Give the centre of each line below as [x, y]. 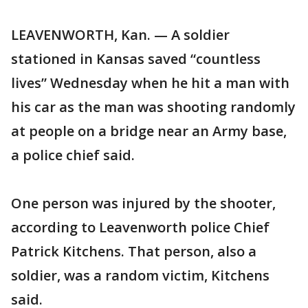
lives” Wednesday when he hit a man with [150, 83]
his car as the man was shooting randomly [153, 107]
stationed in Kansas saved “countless [136, 59]
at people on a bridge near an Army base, [149, 131]
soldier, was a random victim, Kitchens [140, 275]
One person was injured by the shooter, [143, 203]
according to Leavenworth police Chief [140, 227]
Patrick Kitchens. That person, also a [134, 251]
